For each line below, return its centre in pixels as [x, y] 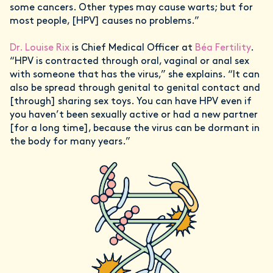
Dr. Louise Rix [40, 48]
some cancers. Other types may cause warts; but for [131, 8]
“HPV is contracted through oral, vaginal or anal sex [129, 62]
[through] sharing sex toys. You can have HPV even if [131, 102]
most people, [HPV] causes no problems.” [105, 21]
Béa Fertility [223, 48]
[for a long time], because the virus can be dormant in [135, 129]
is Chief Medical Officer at [132, 48]
